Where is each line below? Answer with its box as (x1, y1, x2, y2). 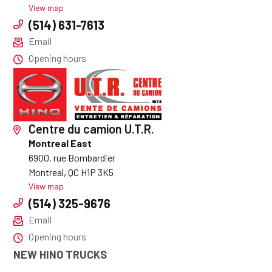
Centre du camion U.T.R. (29, 121, 155, 137)
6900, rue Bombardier (29, 152, 116, 164)
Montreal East (29, 137, 92, 149)
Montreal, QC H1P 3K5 (29, 166, 114, 178)
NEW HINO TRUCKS (13, 248, 107, 262)
